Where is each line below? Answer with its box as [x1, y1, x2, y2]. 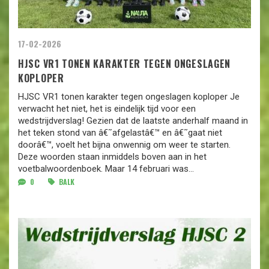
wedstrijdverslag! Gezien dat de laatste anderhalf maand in [18, 115, 248, 127]
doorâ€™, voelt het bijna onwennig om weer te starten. [18, 139, 231, 151]
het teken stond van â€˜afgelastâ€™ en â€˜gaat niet [18, 127, 222, 139]
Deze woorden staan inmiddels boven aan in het [18, 151, 207, 163]
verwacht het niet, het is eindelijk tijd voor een [18, 103, 196, 115]
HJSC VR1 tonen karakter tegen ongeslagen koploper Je [18, 91, 240, 103]
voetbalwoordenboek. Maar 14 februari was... [18, 163, 194, 175]
